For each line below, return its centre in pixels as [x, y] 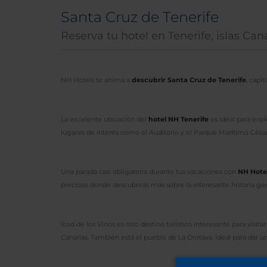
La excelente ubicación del [105, 119]
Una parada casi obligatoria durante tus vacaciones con [149, 172]
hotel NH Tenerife [178, 119]
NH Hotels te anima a [96, 80]
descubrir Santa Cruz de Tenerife [189, 80]
